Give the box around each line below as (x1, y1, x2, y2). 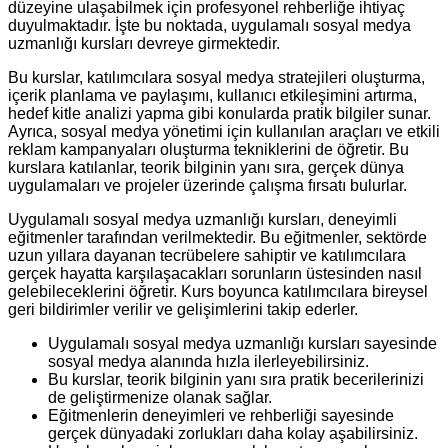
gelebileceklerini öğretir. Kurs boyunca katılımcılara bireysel (8, 282, 428, 300)
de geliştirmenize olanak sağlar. (48, 388, 272, 406)
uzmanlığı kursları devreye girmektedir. (8, 34, 280, 52)
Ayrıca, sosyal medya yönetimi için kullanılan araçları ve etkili (8, 122, 440, 140)
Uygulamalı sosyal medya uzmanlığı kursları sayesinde (48, 334, 437, 352)
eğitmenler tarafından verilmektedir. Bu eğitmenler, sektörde (8, 228, 427, 246)
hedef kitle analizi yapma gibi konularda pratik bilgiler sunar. (8, 104, 431, 122)
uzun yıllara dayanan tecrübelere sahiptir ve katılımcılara (8, 246, 406, 264)
